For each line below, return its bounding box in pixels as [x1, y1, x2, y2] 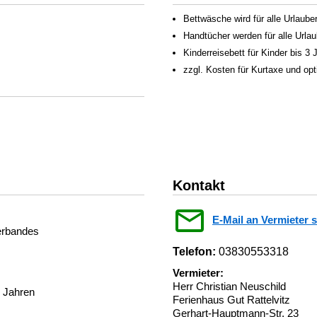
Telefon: [173, 246, 216, 258]
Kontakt [173, 178, 225, 193]
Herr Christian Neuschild [173, 280, 286, 292]
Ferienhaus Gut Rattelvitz [173, 294, 290, 306]
